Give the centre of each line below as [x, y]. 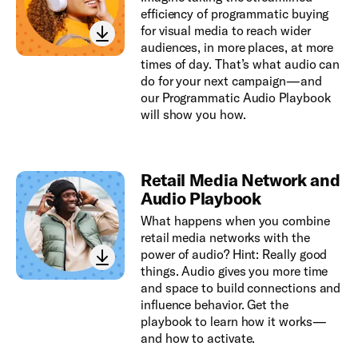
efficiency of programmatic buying [235, 13]
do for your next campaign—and [231, 80]
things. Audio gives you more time [234, 270]
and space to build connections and [241, 287]
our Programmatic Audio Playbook [235, 97]
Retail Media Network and [240, 179]
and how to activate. [198, 338]
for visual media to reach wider [225, 30]
